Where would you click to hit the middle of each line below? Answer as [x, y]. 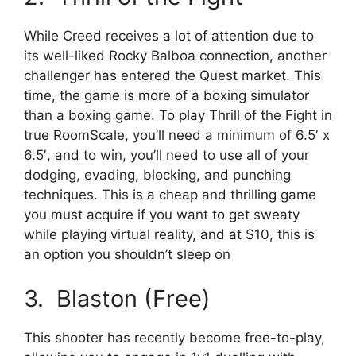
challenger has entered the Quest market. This [172, 76]
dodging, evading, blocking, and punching [157, 175]
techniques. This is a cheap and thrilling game [170, 195]
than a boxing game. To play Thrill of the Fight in [178, 116]
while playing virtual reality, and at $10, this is [169, 235]
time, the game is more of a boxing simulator [166, 96]
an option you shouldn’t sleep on [127, 255]
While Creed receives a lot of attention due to [169, 36]
